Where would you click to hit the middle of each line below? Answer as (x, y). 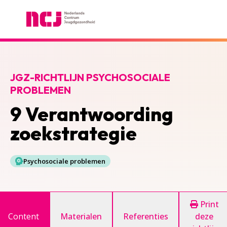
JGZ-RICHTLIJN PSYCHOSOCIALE (90, 77)
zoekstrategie (73, 133)
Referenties (146, 216)
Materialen (81, 216)
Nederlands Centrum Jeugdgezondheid (84, 32)
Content (24, 216)
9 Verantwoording (92, 114)
